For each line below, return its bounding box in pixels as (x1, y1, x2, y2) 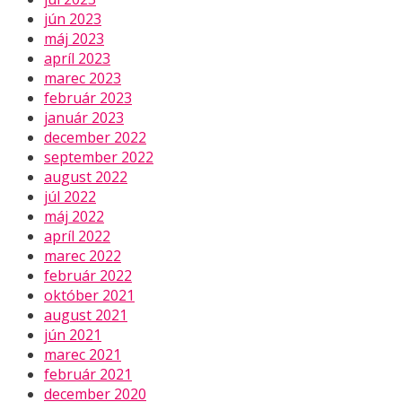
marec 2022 (44, 245, 121, 266)
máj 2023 (44, 28, 104, 48)
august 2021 (44, 304, 127, 325)
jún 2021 (44, 324, 101, 345)
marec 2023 (44, 67, 121, 88)
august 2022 (44, 166, 127, 187)
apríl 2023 (44, 48, 110, 68)
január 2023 (44, 107, 124, 127)
